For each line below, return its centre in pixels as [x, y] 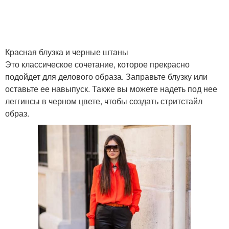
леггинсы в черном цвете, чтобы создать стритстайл [104, 101]
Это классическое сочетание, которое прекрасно [97, 64]
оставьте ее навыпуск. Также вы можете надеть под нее [111, 89]
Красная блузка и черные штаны [67, 52]
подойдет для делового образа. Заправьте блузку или [106, 76]
